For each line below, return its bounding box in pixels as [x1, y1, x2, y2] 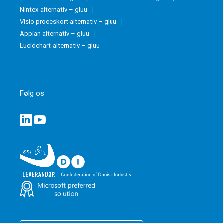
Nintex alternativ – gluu [20, 5, 87, 13]
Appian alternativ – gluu [20, 29, 89, 37]
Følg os [20, 89, 44, 98]
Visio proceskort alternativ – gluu [20, 17, 116, 25]
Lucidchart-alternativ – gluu [20, 41, 100, 49]
